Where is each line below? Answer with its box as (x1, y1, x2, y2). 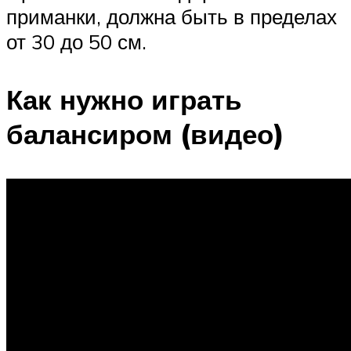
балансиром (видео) (6, 116, 284, 151)
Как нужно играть (6, 81, 242, 117)
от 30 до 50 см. (6, 29, 147, 55)
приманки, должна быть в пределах (6, 4, 337, 30)
